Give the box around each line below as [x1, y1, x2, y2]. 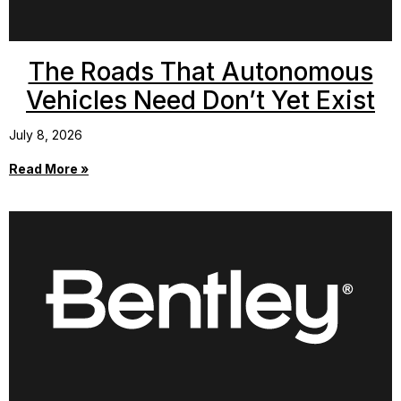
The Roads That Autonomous [28, 55, 373, 87]
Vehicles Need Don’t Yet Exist [26, 84, 375, 115]
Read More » [9, 160, 89, 176]
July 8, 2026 [9, 126, 82, 142]
